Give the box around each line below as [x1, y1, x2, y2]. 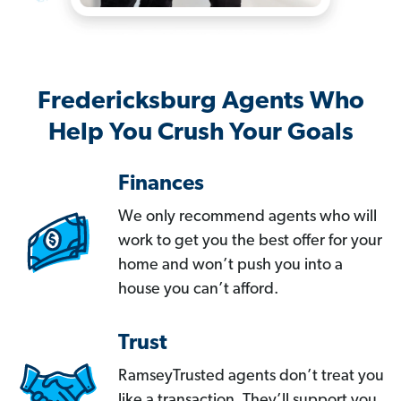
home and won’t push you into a [118, 257, 343, 275]
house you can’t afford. [118, 281, 278, 299]
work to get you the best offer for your [118, 233, 382, 251]
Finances [118, 174, 204, 196]
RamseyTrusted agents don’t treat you [118, 368, 384, 386]
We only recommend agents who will [118, 209, 377, 226]
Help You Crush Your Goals [47, 121, 354, 147]
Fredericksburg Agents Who [37, 90, 364, 115]
